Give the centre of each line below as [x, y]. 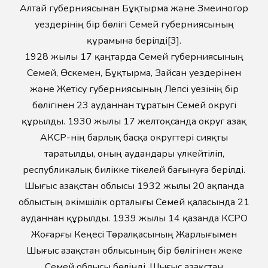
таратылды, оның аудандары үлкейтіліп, [134, 154]
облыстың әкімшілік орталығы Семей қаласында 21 [134, 202]
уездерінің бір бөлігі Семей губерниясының [134, 25]
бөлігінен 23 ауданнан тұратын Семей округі [134, 105]
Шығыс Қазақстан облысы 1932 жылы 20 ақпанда [134, 186]
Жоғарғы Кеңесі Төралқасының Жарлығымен [134, 234]
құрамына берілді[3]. [134, 41]
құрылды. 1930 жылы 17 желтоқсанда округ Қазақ [134, 121]
